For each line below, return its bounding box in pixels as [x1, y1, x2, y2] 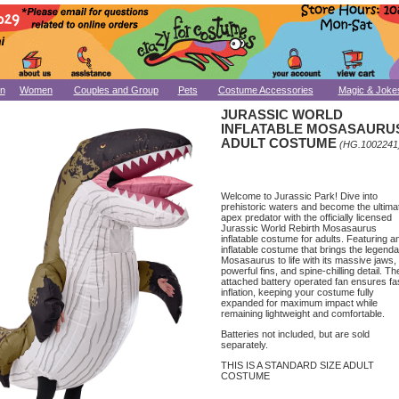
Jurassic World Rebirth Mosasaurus [221, 223, 377, 234]
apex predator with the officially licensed [221, 212, 392, 224]
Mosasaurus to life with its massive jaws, [221, 255, 396, 266]
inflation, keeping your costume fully [221, 287, 374, 298]
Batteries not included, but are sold [221, 328, 370, 339]
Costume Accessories [217, 85, 313, 95]
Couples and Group [73, 85, 159, 95]
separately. [221, 338, 268, 350]
